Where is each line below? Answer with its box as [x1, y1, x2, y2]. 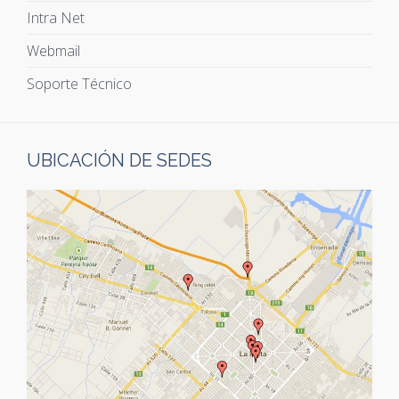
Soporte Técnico [27, 73, 132, 94]
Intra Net [27, 7, 85, 28]
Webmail [27, 40, 80, 61]
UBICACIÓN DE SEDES [27, 149, 212, 171]
